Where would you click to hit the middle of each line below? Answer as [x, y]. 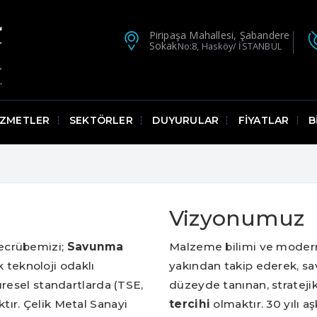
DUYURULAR [186, 121]
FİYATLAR [264, 121]
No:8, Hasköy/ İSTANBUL [230, 46]
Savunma [95, 247]
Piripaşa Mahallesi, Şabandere [219, 35]
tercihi [190, 304]
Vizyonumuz [237, 219]
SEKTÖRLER [101, 121]
